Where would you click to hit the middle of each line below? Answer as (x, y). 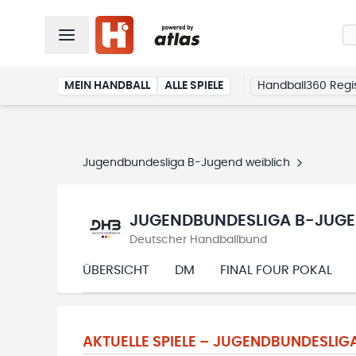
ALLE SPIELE (194, 86)
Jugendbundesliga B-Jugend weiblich (186, 163)
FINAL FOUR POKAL (276, 270)
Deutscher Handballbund (199, 240)
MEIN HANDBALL (107, 86)
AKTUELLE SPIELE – (148, 342)
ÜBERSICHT (116, 270)
